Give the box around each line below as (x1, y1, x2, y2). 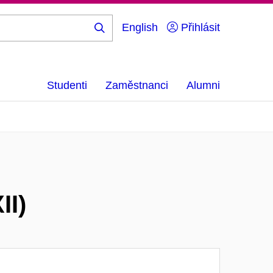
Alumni (186, 79, 220, 91)
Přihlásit (178, 21, 220, 34)
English (122, 21, 158, 34)
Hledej (99, 32, 138, 42)
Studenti (47, 79, 87, 91)
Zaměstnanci (105, 79, 168, 91)
